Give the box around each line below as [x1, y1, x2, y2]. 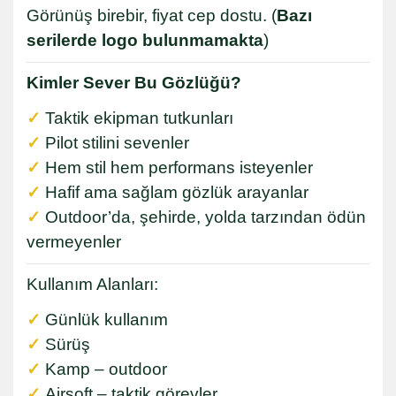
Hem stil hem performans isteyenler [45, 157, 313, 177]
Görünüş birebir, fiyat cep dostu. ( [27, 5, 277, 25]
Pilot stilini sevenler [45, 133, 189, 152]
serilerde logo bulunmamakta [27, 30, 263, 49]
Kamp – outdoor [45, 359, 167, 378]
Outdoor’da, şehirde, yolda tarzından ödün [45, 207, 366, 226]
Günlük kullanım [45, 309, 168, 329]
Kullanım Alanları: [27, 274, 158, 293]
